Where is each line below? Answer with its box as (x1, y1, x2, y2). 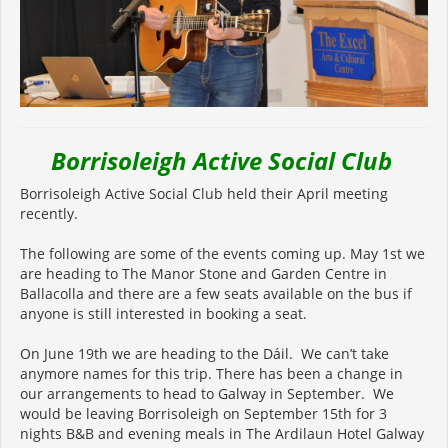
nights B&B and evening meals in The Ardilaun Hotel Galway (20, 423, 424, 443)
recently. (20, 203, 82, 223)
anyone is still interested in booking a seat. (20, 303, 307, 323)
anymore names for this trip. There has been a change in (20, 363, 403, 383)
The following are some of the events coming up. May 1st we (20, 243, 425, 263)
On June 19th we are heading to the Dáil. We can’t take (20, 343, 389, 363)
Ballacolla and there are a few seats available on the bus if (20, 283, 412, 303)
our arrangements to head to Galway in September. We (20, 383, 394, 403)
